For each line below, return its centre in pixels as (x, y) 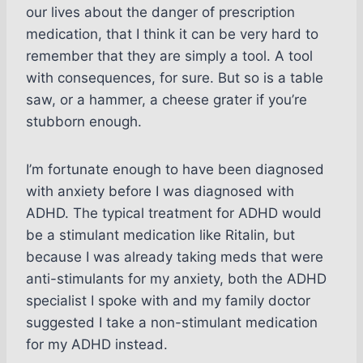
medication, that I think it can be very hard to (172, 34)
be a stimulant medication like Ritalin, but (160, 235)
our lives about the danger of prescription (160, 13)
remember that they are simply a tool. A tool (169, 56)
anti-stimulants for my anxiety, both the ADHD (176, 279)
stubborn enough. (84, 122)
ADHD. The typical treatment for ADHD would (174, 214)
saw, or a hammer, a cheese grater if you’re (167, 100)
